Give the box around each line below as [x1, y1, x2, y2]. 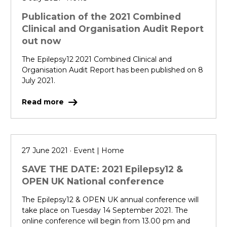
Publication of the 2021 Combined [22, 11, 181, 22]
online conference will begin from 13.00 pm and [22, 216, 190, 226]
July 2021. [22, 75, 55, 85]
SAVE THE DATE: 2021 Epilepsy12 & [22, 164, 183, 175]
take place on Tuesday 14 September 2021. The [22, 206, 188, 215]
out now [22, 35, 61, 46]
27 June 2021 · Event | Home [22, 146, 124, 156]
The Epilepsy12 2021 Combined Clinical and [22, 54, 172, 64]
